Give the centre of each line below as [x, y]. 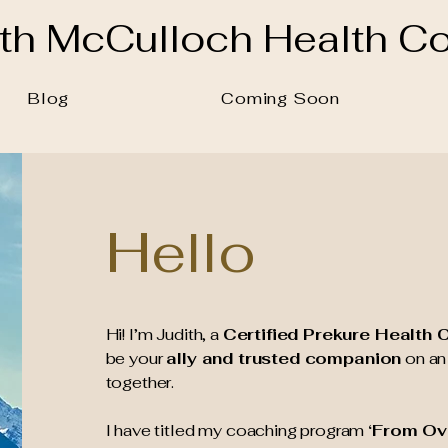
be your [136, 358]
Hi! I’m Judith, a [164, 334]
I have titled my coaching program [237, 430]
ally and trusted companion [284, 358]
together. [140, 382]
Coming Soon [281, 98]
